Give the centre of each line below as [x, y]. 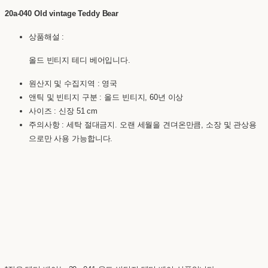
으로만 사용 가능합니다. [71, 138]
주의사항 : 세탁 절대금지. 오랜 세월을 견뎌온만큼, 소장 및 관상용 [143, 124]
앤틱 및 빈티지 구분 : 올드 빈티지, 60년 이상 [106, 97]
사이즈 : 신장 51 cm [63, 111]
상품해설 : [47, 36]
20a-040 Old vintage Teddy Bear [62, 13]
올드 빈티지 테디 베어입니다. [81, 60]
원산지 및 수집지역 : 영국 [73, 83]
